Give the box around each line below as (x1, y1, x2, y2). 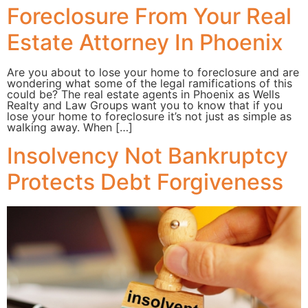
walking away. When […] (7, 120, 133, 135)
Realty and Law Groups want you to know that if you (7, 98, 283, 113)
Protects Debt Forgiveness (7, 168, 283, 195)
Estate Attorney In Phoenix (7, 29, 283, 56)
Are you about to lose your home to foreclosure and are (7, 65, 299, 80)
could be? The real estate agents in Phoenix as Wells (7, 87, 280, 102)
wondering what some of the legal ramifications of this (7, 76, 292, 91)
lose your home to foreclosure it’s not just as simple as (7, 109, 291, 124)
